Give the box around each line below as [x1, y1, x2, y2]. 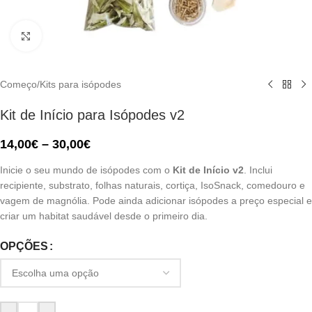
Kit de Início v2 [173, 164, 244, 175]
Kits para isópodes [40, 79, 121, 90]
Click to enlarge [41, 31, 109, 41]
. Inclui [244, 164, 272, 175]
